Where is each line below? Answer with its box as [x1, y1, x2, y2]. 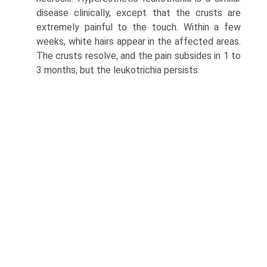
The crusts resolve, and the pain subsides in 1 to [36, 50, 241, 62]
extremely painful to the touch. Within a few [36, 21, 241, 33]
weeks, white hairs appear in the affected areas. [36, 36, 241, 48]
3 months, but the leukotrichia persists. [36, 64, 200, 76]
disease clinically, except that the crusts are [36, 7, 241, 19]
